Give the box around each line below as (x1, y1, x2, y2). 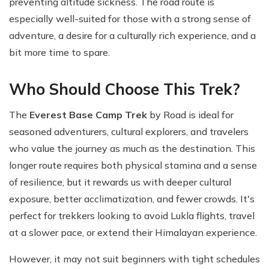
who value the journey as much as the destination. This (9, 142, 255, 154)
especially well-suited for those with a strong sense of (9, 12, 251, 25)
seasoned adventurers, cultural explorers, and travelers (9, 125, 249, 138)
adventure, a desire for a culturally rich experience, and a (9, 29, 256, 41)
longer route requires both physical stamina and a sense (9, 159, 257, 171)
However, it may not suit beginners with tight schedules (9, 252, 260, 265)
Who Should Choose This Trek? (9, 79, 240, 99)
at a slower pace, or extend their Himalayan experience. (9, 226, 259, 238)
